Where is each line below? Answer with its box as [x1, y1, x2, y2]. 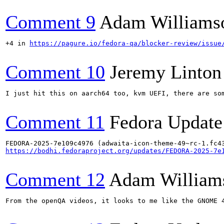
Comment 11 [5, 111, 104, 132]
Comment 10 [5, 61, 105, 82]
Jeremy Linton [110, 61, 221, 82]
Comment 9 [5, 11, 95, 32]
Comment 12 [5, 169, 105, 190]
